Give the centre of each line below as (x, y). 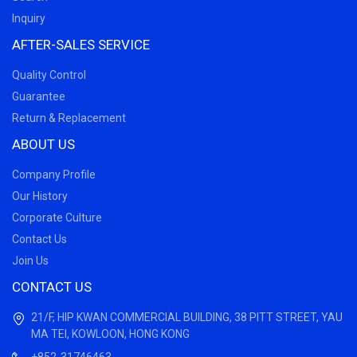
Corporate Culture (57, 217)
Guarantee (39, 96)
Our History (40, 196)
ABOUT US (43, 144)
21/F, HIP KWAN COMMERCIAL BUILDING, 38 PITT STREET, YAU (187, 317)
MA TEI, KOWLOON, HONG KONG (110, 333)
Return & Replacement (69, 118)
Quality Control (49, 75)
